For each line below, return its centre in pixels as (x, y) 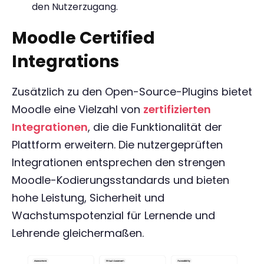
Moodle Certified (83, 38)
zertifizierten (177, 109)
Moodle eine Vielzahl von (77, 109)
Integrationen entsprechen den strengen (118, 162)
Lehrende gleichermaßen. (78, 233)
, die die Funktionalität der (155, 127)
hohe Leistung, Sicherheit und (88, 198)
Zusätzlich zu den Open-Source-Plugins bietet (132, 92)
